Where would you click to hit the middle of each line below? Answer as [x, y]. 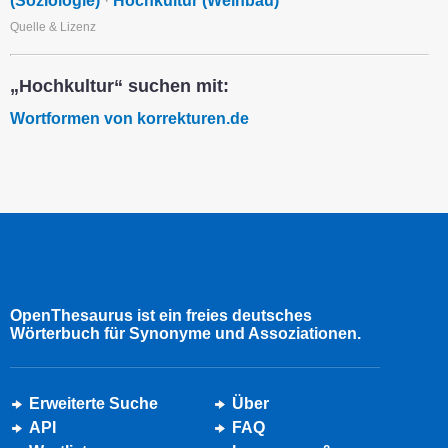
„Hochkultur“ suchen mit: [119, 85]
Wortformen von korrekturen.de [129, 118]
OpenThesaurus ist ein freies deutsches [161, 315]
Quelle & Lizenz [53, 26]
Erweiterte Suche [93, 403]
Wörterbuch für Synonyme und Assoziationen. [185, 333]
